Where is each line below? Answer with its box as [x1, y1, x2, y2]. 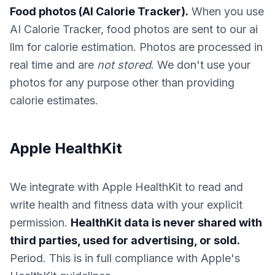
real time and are [10, 58, 97, 71]
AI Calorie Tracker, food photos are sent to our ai [10, 23, 258, 36]
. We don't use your [151, 58, 250, 71]
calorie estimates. [10, 94, 98, 107]
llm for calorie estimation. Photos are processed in [10, 41, 263, 53]
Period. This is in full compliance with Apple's [10, 252, 240, 265]
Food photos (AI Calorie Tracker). [10, 5, 188, 18]
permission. [10, 216, 71, 229]
